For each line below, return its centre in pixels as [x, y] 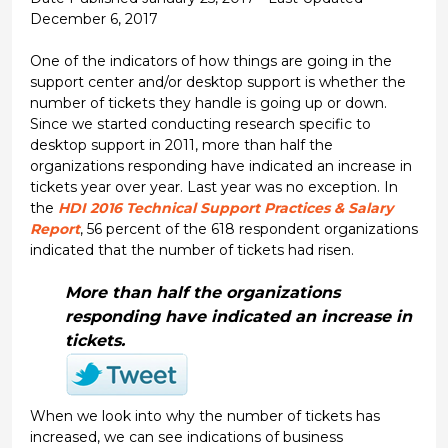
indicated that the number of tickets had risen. [191, 249]
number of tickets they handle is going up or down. [208, 102]
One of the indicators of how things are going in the [210, 60]
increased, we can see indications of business [186, 436]
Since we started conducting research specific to [200, 123]
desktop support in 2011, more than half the [181, 144]
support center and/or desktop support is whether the [217, 81]
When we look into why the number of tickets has [204, 415]
